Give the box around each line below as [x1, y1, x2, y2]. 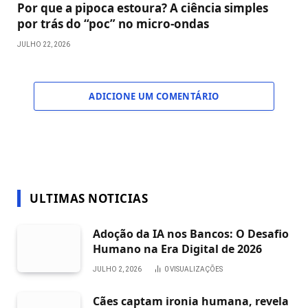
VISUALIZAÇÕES [170, 265, 223, 273]
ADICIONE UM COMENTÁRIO [89, 89, 219, 102]
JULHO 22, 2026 [17, 40, 70, 48]
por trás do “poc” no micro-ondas [17, 15, 209, 32]
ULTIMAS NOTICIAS [30, 190, 148, 206]
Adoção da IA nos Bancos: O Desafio [93, 225, 289, 241]
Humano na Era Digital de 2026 [93, 241, 262, 256]
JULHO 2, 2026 [93, 265, 142, 273]
